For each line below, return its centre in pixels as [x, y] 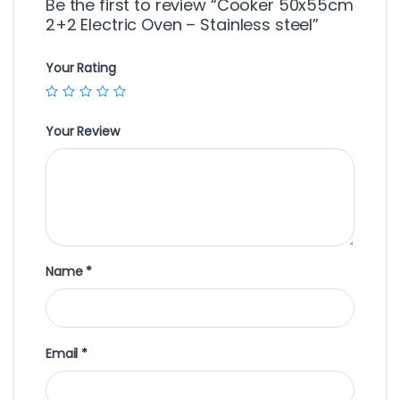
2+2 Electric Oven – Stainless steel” [182, 25]
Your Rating [81, 68]
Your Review [83, 131]
